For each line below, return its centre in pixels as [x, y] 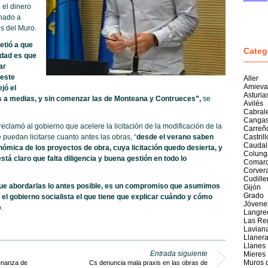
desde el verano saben [175, 137]
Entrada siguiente [179, 254]
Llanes [254, 246]
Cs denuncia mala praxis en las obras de [148, 263]
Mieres [254, 254]
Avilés [253, 103]
